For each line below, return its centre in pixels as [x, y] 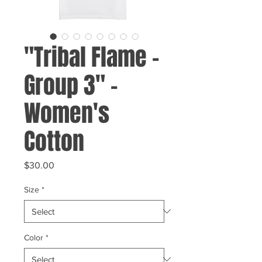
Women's [67, 113]
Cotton [54, 141]
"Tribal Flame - [92, 57]
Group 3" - [71, 85]
